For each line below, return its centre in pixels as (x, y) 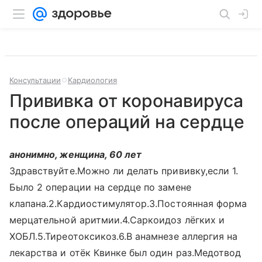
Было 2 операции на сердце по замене (100, 187)
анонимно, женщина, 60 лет (76, 154)
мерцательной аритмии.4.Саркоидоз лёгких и (117, 220)
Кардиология (92, 80)
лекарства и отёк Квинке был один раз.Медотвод (125, 253)
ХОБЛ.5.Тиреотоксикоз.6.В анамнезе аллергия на (124, 236)
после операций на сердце (127, 122)
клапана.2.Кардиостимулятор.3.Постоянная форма (128, 204)
